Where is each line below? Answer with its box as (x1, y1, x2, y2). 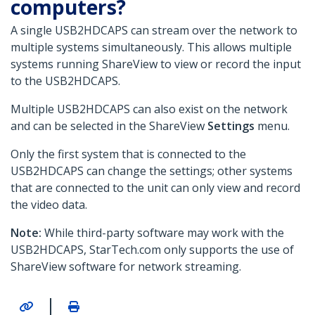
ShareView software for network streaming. (11, 259, 241, 275)
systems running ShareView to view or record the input (11, 56, 301, 72)
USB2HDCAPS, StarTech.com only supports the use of (11, 242, 294, 258)
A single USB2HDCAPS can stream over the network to (11, 22, 297, 39)
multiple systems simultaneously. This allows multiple (11, 39, 292, 56)
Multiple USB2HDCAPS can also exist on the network (11, 101, 288, 117)
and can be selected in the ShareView (11, 118, 207, 134)
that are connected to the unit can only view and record (11, 180, 300, 196)
